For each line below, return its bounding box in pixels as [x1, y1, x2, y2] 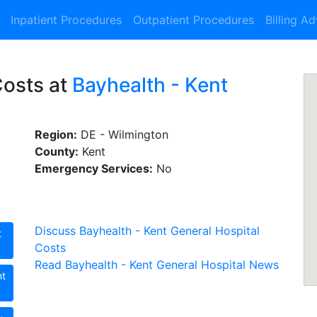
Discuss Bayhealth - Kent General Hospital [35, 224, 260, 238]
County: [35, 144, 79, 158]
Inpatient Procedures [11, 13, 122, 27]
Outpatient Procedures [133, 13, 254, 27]
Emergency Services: [35, 161, 153, 175]
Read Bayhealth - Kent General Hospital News [35, 258, 279, 272]
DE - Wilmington [77, 127, 168, 142]
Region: [35, 127, 77, 142]
